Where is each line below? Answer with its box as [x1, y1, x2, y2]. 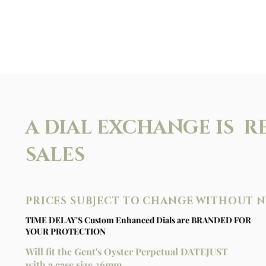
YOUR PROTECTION [26, 226, 106, 237]
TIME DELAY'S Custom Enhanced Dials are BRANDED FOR [26, 214, 251, 226]
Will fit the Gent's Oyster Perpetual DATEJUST [26, 245, 228, 258]
